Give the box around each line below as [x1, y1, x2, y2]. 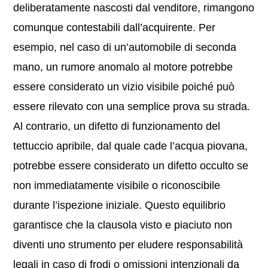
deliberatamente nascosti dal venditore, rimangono [13, 2, 255, 14]
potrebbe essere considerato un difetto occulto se [13, 160, 249, 172]
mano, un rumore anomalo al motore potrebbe [13, 61, 233, 73]
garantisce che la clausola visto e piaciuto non [13, 219, 233, 231]
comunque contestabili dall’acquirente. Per [13, 22, 216, 33]
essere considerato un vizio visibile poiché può [13, 81, 235, 93]
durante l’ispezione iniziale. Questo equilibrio [13, 199, 226, 211]
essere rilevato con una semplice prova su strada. [13, 100, 251, 112]
